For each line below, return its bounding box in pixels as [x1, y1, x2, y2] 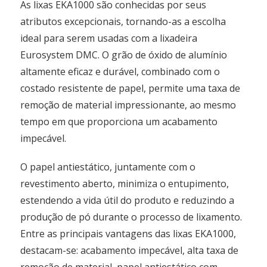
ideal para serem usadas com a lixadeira [20, 32, 198, 45]
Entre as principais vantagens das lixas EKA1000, [20, 227, 237, 241]
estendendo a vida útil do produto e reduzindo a [20, 194, 235, 207]
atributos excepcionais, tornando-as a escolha [20, 15, 226, 29]
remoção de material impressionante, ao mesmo [20, 98, 237, 112]
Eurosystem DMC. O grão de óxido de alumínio [20, 48, 228, 62]
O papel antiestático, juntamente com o [20, 160, 196, 174]
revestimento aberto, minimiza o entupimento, [20, 177, 229, 191]
